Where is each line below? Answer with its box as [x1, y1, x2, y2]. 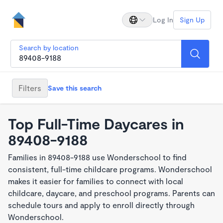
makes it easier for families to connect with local [8, 176, 183, 186]
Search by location [19, 43, 79, 52]
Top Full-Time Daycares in [8, 114, 184, 132]
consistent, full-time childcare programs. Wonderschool [8, 164, 212, 174]
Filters [18, 83, 41, 93]
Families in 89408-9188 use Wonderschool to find [8, 152, 187, 162]
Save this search [48, 83, 102, 92]
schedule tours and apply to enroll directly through [8, 200, 195, 210]
